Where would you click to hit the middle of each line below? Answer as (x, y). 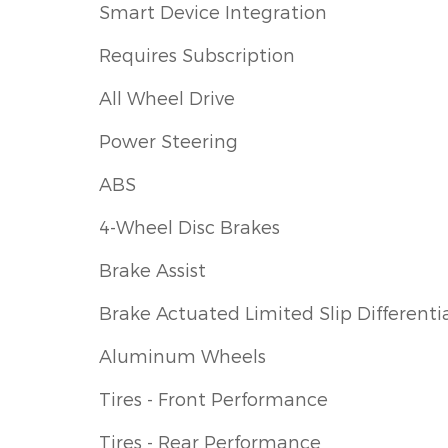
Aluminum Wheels (182, 356)
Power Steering (168, 141)
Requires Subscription (197, 55)
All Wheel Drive (167, 98)
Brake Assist (152, 270)
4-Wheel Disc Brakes (189, 227)
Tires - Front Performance (213, 399)
